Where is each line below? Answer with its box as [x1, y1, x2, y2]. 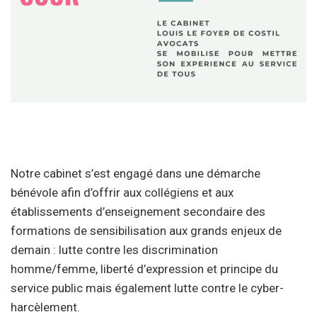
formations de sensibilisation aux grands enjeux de [11, 224, 282, 238]
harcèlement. [11, 300, 80, 315]
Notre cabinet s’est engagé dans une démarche [11, 166, 260, 181]
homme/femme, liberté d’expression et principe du [11, 262, 278, 277]
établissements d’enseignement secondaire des [11, 204, 265, 219]
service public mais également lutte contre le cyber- [11, 281, 284, 296]
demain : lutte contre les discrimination [11, 243, 218, 258]
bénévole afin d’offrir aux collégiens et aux [11, 185, 234, 200]
